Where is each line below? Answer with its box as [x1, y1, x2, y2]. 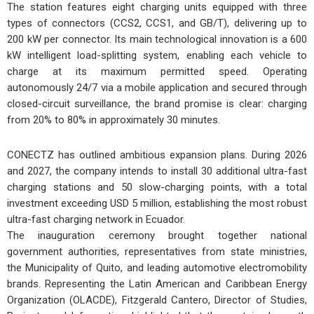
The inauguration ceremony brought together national [7, 228, 307, 242]
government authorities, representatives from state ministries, [7, 245, 307, 258]
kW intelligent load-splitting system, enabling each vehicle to [7, 49, 307, 62]
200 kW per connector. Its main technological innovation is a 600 [7, 33, 307, 46]
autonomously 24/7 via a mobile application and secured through [7, 81, 307, 95]
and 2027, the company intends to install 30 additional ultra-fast [7, 164, 307, 177]
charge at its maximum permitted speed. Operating [7, 65, 307, 78]
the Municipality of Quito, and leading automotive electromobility [7, 261, 307, 274]
